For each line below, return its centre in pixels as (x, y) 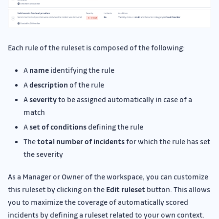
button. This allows (178, 189)
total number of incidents (81, 141)
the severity (43, 154)
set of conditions (58, 126)
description (49, 84)
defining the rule (115, 126)
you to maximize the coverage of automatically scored (98, 202)
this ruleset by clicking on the (57, 189)
